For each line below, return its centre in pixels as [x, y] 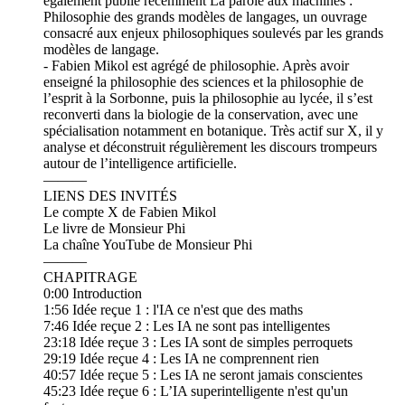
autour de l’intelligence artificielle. [140, 164]
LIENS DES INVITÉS [110, 196]
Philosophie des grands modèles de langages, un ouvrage [205, 17]
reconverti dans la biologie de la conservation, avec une [201, 115]
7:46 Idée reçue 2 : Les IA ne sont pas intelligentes [187, 326]
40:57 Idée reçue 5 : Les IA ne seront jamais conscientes [203, 375]
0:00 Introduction [93, 294]
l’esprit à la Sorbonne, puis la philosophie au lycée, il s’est [208, 99]
